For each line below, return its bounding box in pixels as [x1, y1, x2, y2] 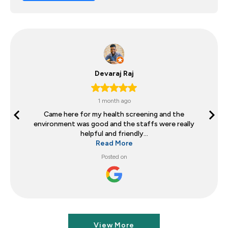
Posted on [101, 153, 127, 161]
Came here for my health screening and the [44, 110, 184, 119]
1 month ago [97, 97, 131, 105]
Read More [95, 139, 133, 148]
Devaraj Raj [94, 69, 134, 78]
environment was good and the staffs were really [34, 120, 194, 129]
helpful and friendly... [80, 129, 148, 138]
